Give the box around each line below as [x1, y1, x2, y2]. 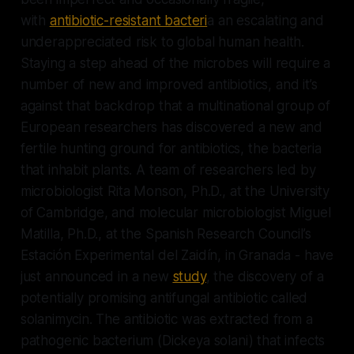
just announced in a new [20, 268, 173, 284]
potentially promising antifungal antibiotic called [20, 289, 308, 306]
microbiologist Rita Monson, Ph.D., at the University [20, 183, 330, 199]
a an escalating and [207, 12, 324, 28]
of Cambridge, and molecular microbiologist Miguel [20, 204, 331, 220]
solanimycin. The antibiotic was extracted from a [20, 311, 313, 327]
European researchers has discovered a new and [20, 119, 323, 135]
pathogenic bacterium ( [20, 332, 162, 348]
